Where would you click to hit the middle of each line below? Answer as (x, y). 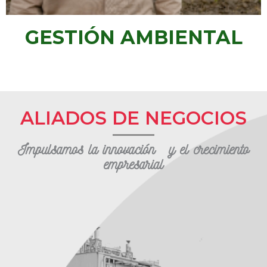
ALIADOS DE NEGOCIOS (133, 118)
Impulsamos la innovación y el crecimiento (133, 149)
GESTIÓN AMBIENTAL (133, 38)
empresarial (133, 164)
